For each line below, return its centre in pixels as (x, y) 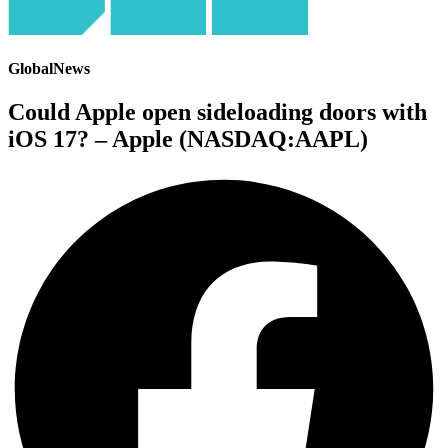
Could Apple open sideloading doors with (217, 112)
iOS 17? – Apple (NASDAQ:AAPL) (188, 139)
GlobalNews (49, 69)
